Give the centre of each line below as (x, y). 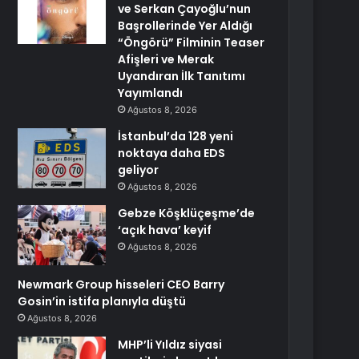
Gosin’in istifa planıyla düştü (102, 301)
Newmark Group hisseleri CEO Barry (121, 284)
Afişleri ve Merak (166, 59)
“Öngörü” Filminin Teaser (192, 42)
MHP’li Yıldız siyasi (170, 345)
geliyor (139, 170)
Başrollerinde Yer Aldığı (186, 26)
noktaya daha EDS (172, 153)
